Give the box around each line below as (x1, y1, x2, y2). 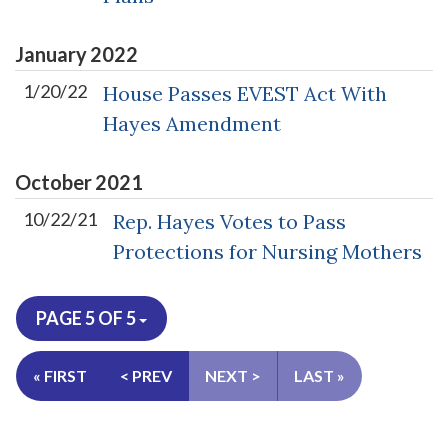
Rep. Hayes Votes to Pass (113, 209, 346, 235)
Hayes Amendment (103, 111, 281, 137)
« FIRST (33, 366, 87, 386)
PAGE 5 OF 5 (36, 307, 139, 330)
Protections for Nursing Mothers (113, 239, 422, 265)
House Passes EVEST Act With (103, 81, 387, 107)
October (15, 170, 92, 195)
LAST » (294, 366, 345, 386)
